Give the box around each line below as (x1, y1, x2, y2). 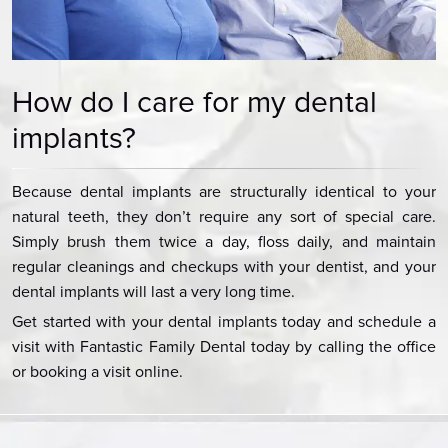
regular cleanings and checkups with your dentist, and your (12, 259, 436, 276)
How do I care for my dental (12, 87, 377, 118)
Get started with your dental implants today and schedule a (12, 314, 436, 331)
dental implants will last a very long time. (12, 284, 295, 301)
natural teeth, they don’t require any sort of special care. (12, 209, 436, 226)
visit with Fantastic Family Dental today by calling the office (12, 339, 436, 356)
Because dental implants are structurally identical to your (12, 184, 436, 201)
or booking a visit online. (12, 364, 183, 381)
